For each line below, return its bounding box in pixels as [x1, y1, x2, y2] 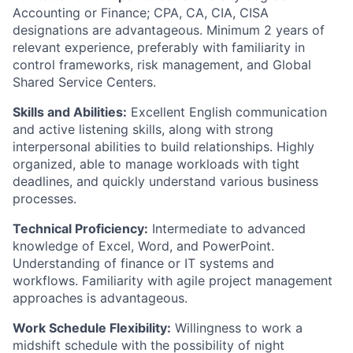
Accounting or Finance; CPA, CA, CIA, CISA [13, 5, 269, 20]
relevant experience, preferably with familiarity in [13, 39, 305, 55]
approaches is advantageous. [13, 290, 188, 306]
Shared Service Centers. [13, 74, 156, 90]
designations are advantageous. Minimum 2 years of [13, 22, 325, 38]
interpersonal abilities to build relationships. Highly [13, 139, 314, 154]
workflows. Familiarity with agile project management [13, 273, 333, 288]
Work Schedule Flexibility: [13, 320, 171, 336]
